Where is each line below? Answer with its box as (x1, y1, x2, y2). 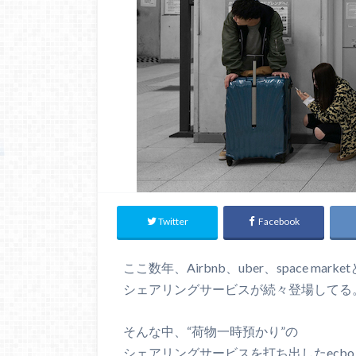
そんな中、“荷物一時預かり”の (123, 323, 298, 339)
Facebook (258, 215, 300, 228)
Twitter (158, 215, 189, 228)
